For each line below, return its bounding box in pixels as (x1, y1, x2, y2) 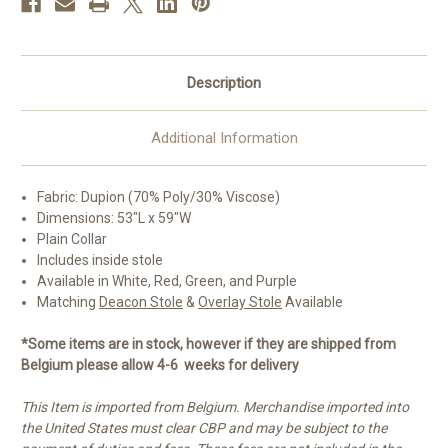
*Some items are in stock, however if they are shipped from (21, 336, 396, 353)
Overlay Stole (198, 294, 283, 311)
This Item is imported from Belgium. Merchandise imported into (21, 399, 409, 416)
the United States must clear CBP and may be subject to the (21, 420, 387, 437)
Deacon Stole (99, 294, 184, 311)
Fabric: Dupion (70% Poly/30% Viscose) (37, 189, 281, 206)
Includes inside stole (37, 252, 164, 269)
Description (187, 74, 261, 93)
